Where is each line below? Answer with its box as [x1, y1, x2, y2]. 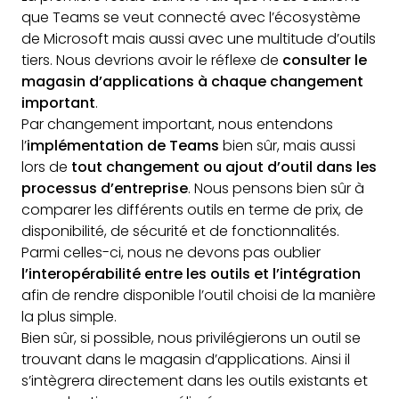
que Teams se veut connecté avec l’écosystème [21, 7, 361, 28]
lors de [21, 157, 71, 177]
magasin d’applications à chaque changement [21, 71, 363, 92]
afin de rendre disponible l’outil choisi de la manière [21, 285, 376, 305]
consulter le [282, 50, 367, 70]
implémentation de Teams [27, 135, 219, 156]
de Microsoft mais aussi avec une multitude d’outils [21, 28, 376, 49]
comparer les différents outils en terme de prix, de [21, 199, 363, 220]
